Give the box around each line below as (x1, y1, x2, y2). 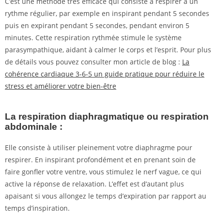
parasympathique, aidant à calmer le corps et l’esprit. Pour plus (5, 45, 211, 55)
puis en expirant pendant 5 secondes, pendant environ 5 (5, 21, 189, 31)
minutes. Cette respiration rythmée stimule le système (5, 33, 182, 43)
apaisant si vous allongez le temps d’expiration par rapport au (5, 191, 206, 201)
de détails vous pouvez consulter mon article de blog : (5, 57, 182, 67)
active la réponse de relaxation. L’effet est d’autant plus (5, 179, 184, 189)
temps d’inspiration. (5, 203, 70, 213)
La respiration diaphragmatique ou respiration (5, 111, 209, 122)
